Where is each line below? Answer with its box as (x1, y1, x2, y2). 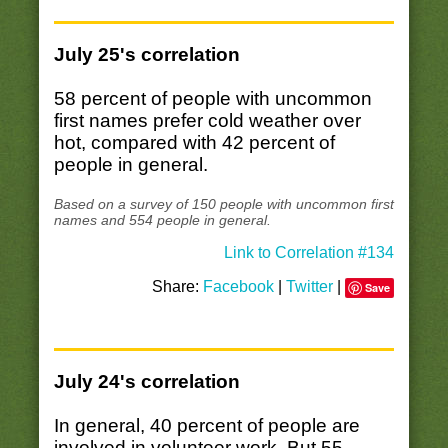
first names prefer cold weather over (53, 110, 361, 132)
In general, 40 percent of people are (53, 414, 360, 436)
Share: (152, 277, 204, 295)
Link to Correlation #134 (224, 243, 395, 261)
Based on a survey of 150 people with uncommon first (53, 195, 394, 212)
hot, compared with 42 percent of (53, 132, 335, 154)
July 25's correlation (53, 44, 240, 66)
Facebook (203, 277, 275, 295)
